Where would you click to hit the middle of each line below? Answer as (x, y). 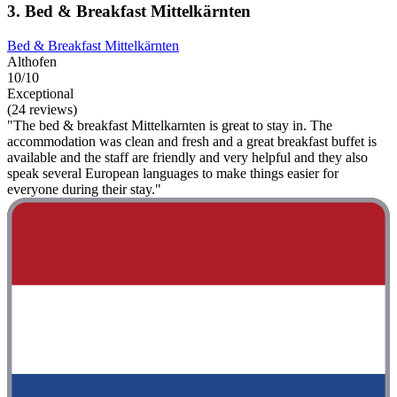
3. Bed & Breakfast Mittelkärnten (129, 12)
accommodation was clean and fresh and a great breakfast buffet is (192, 142)
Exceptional (40, 94)
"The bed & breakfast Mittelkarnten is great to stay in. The (170, 126)
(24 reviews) (42, 110)
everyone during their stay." (84, 190)
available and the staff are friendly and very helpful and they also (187, 158)
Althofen (32, 62)
